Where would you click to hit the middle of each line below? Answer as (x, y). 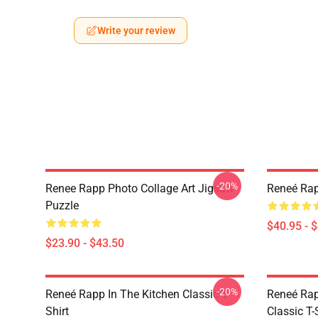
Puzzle (62, 205)
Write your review (136, 31)
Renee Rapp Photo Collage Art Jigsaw (140, 188)
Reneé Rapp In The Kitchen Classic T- (138, 294)
